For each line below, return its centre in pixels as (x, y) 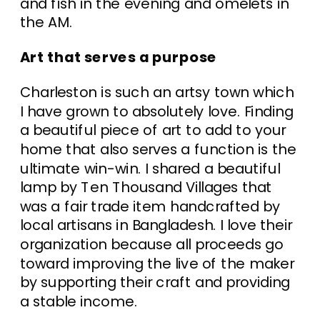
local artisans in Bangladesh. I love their (156, 225)
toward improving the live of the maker (157, 263)
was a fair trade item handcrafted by (150, 206)
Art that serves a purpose (119, 57)
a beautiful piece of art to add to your (153, 130)
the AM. (46, 22)
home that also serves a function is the (158, 149)
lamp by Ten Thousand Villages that (146, 187)
